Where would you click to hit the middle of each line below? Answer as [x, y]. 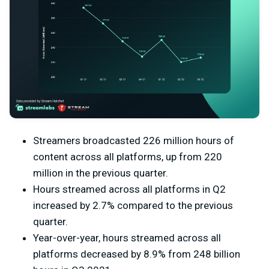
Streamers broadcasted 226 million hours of [134, 141]
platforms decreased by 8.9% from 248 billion [137, 254]
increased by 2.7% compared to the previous [133, 206]
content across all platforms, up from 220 [128, 157]
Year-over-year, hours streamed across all [127, 238]
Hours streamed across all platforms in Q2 [129, 189]
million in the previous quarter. [101, 173]
